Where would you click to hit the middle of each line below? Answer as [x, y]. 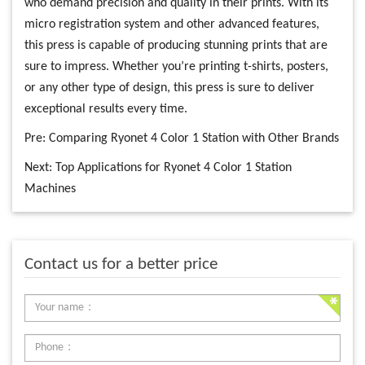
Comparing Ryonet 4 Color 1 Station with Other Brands [194, 139]
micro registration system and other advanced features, [172, 25]
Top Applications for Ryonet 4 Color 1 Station [174, 168]
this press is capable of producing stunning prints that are [176, 46]
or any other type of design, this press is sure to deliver [169, 88]
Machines [50, 189]
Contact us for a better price [121, 265]
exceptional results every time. [106, 110]
